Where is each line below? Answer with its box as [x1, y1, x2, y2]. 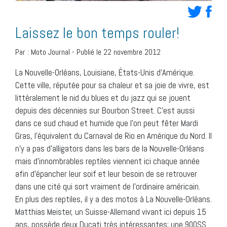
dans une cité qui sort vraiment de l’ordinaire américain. [15, 180, 200, 192]
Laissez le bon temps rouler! [15, 23, 179, 43]
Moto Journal [31, 46, 70, 57]
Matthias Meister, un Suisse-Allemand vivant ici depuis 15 [15, 206, 206, 217]
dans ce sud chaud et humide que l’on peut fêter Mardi [15, 117, 198, 129]
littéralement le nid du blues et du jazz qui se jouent [15, 92, 191, 103]
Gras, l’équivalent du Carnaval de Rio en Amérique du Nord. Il [15, 130, 212, 141]
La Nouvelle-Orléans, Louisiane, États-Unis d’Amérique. [15, 66, 195, 78]
